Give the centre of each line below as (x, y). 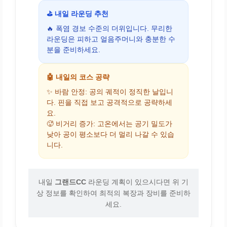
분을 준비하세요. (73, 50)
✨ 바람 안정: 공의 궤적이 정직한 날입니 (110, 92)
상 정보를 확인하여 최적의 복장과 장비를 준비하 (113, 193)
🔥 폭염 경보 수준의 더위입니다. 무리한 (109, 28)
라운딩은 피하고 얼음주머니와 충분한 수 (111, 39)
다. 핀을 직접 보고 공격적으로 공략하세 (109, 102)
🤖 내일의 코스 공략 (78, 77)
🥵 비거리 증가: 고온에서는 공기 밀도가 (109, 124)
